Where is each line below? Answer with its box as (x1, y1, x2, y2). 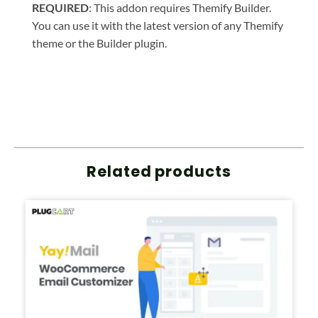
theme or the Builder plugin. (32, 36, 167, 50)
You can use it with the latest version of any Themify (32, 18, 283, 33)
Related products (87, 160, 231, 182)
